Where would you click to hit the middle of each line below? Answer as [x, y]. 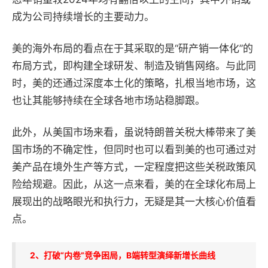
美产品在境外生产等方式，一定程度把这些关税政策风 [134, 167]
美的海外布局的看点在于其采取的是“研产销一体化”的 [133, 48]
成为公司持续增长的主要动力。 [83, 17]
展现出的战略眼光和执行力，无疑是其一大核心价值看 [134, 202]
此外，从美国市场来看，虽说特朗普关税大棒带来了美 [134, 132]
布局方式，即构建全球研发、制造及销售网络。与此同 [134, 66]
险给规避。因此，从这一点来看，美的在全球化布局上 [134, 184]
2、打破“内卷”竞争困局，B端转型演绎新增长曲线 [123, 255]
